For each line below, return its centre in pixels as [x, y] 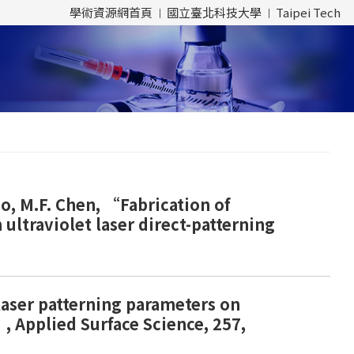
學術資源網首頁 [111, 12]
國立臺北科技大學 [214, 12]
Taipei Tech [308, 12]
